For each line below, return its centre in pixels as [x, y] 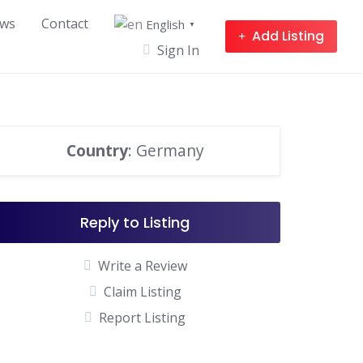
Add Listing [288, 36]
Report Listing [143, 317]
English [165, 24]
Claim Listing [142, 291]
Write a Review [142, 265]
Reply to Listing [135, 222]
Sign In [178, 50]
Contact [65, 23]
